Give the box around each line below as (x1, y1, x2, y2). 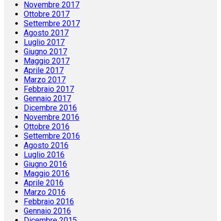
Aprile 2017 (24, 66, 64, 75)
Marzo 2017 (24, 75, 66, 85)
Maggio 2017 (24, 56, 70, 66)
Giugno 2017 (24, 47, 67, 57)
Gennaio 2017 (24, 94, 71, 104)
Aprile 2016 (24, 178, 64, 188)
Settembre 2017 (24, 19, 80, 29)
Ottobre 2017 (24, 9, 70, 19)
